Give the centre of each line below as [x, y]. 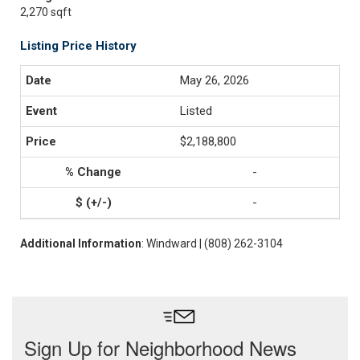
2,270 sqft [46, 12]
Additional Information [81, 243]
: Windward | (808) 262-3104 [212, 243]
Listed [196, 111]
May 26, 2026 [215, 80]
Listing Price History [78, 46]
